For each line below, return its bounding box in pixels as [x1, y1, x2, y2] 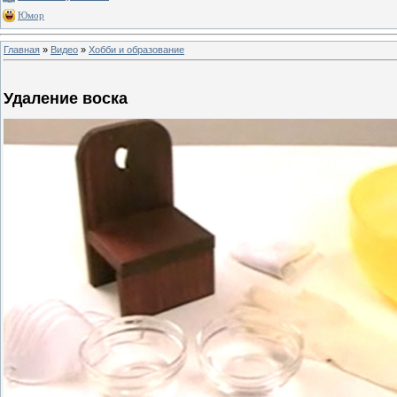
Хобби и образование [89, 43, 184, 55]
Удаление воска [4, 90, 128, 108]
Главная [4, 43, 40, 55]
